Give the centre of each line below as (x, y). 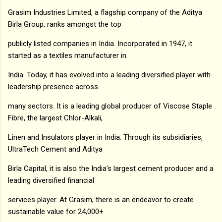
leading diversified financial (51, 180)
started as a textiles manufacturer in (67, 55)
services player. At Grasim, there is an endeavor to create (101, 199)
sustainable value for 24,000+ (56, 211)
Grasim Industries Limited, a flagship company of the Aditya (105, 12)
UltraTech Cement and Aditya (55, 149)
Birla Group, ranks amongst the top (65, 24)
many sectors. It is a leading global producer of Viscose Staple (110, 106)
